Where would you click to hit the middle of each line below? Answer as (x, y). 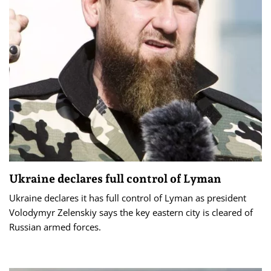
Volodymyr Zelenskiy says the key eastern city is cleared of (131, 212)
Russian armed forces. (55, 227)
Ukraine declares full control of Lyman (115, 178)
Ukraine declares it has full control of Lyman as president (128, 198)
